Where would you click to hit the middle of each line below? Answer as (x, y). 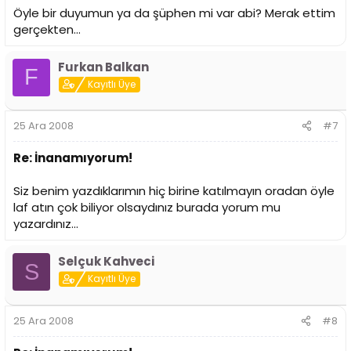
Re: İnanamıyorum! (73, 158)
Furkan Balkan (103, 67)
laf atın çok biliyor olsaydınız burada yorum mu (147, 208)
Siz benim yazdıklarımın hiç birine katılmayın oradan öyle (174, 191)
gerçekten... (47, 29)
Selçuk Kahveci (106, 262)
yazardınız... (46, 224)
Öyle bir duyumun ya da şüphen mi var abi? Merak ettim (174, 13)
